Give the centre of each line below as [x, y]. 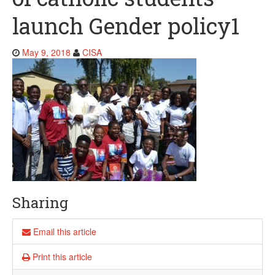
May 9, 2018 [46, 52]
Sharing [40, 203]
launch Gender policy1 [126, 26]
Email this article [64, 231]
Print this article [61, 257]
